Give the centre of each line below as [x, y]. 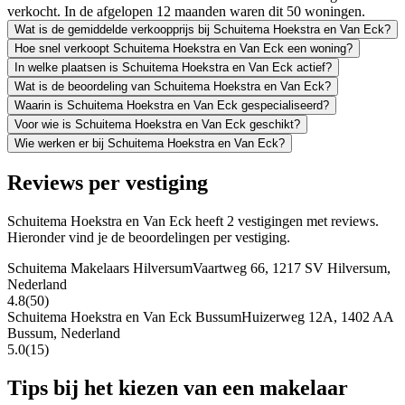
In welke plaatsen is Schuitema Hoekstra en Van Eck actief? [173, 67]
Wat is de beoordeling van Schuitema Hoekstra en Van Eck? [173, 86]
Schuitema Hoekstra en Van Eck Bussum [124, 316]
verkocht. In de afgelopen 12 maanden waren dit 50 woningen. [186, 11]
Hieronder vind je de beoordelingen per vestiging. [149, 237]
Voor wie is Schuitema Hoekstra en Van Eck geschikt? [157, 124]
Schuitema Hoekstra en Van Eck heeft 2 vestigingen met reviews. [193, 221]
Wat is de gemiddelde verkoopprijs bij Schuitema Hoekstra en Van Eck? [202, 29]
